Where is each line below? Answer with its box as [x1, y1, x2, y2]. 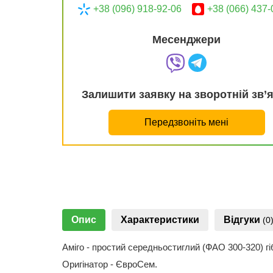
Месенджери [152, 34, 221, 46]
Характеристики [121, 214, 199, 225]
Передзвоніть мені [144, 117, 229, 127]
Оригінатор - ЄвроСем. [62, 259, 157, 269]
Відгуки [224, 214, 263, 225]
